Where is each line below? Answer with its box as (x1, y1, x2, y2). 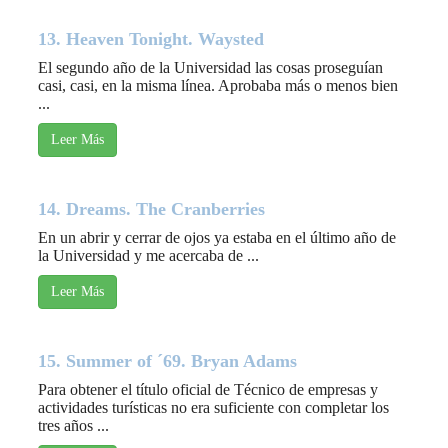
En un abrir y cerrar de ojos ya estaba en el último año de (38, 229, 396, 247)
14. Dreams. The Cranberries (38, 199, 265, 220)
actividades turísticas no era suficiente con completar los (38, 399, 389, 417)
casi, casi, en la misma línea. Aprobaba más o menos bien (38, 77, 398, 95)
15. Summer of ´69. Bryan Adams (38, 351, 297, 372)
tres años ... (38, 417, 109, 435)
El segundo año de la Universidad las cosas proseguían (38, 59, 383, 77)
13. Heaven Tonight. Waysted (38, 29, 264, 50)
